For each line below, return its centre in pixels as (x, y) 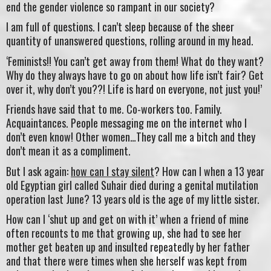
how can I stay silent (113, 171)
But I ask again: (38, 171)
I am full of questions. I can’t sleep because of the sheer (120, 27)
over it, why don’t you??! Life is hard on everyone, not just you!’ (134, 89)
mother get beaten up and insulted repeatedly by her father (128, 247)
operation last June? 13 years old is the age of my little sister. (133, 199)
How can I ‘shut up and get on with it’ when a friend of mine (127, 219)
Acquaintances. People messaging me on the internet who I (126, 123)
